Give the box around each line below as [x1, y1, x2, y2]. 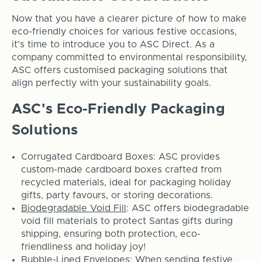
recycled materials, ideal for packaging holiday [21, 177, 232, 187]
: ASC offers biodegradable [126, 203, 250, 213]
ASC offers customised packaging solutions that [11, 65, 227, 75]
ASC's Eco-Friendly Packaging [11, 102, 225, 116]
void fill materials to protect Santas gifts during [21, 216, 233, 226]
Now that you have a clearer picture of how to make [11, 13, 247, 23]
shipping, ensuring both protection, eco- [21, 229, 201, 239]
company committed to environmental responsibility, [11, 52, 247, 62]
